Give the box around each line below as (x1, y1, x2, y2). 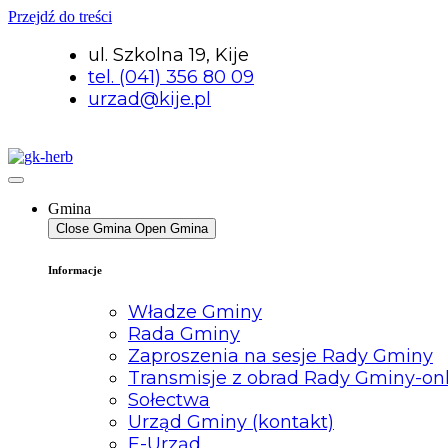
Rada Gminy (128, 322, 240, 345)
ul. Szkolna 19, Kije (88, 44, 249, 66)
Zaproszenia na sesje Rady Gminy (128, 344, 433, 367)
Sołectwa (128, 388, 210, 411)
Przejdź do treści (8, 8, 112, 25)
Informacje (48, 263, 102, 276)
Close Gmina (56, 221, 131, 236)
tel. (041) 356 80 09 (88, 66, 254, 88)
